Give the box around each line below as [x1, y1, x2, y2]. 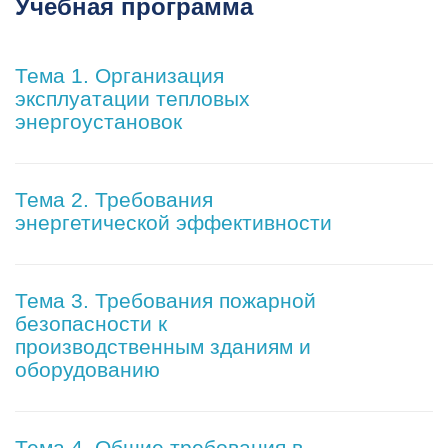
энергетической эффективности [15, 211, 332, 235]
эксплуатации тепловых [15, 87, 250, 111]
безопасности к [15, 312, 167, 336]
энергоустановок [15, 110, 182, 134]
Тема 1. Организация [15, 64, 224, 88]
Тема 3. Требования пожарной [15, 289, 316, 313]
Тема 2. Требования [15, 188, 213, 212]
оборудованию [15, 358, 160, 382]
